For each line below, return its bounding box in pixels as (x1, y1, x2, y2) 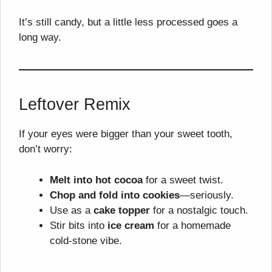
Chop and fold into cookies (50, 189, 180, 201)
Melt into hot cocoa (50, 174, 143, 186)
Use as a (50, 204, 93, 216)
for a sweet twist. (143, 174, 223, 186)
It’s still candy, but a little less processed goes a (19, 16, 237, 29)
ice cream (107, 219, 154, 231)
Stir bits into (50, 219, 107, 231)
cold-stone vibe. (50, 234, 122, 246)
